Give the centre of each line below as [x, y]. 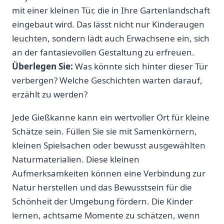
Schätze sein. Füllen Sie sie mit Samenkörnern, [104, 131]
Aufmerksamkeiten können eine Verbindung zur [109, 173]
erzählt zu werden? [50, 94]
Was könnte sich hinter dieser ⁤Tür [140, 66]
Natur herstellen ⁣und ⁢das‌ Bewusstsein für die [102, 187]
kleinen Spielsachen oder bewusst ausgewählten [109, 145]
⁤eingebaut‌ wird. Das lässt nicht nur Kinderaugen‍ [108, 24]
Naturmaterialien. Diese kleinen [76, 159]
